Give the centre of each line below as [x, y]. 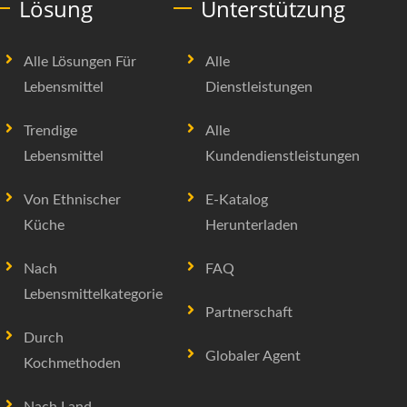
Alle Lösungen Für [80, 62]
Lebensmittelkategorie [93, 294]
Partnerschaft [249, 313]
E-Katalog [237, 200]
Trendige [50, 131]
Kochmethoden [72, 363]
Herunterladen [252, 225]
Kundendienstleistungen [283, 156]
